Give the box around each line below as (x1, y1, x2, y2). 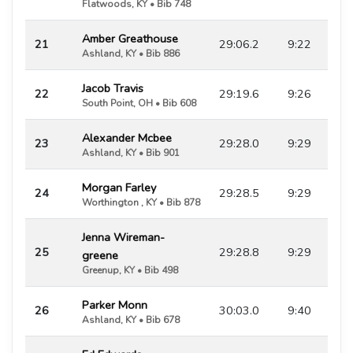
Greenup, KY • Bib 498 (82, 263, 178, 277)
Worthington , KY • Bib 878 (82, 195, 200, 209)
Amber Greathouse (82, 30, 178, 46)
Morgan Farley (82, 179, 156, 195)
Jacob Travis (82, 80, 143, 96)
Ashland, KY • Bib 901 (82, 146, 180, 159)
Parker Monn (82, 296, 147, 313)
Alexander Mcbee (82, 129, 172, 146)
